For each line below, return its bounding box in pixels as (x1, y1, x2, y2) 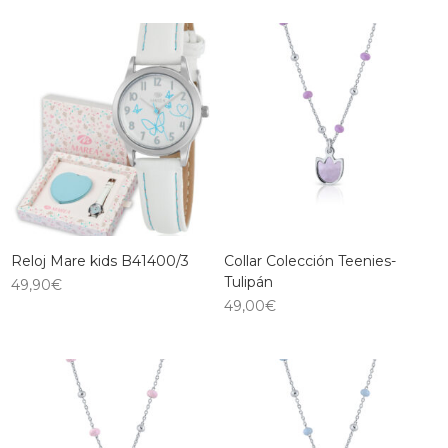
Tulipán (224, 272, 273, 291)
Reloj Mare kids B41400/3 (11, 251, 190, 270)
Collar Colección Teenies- (224, 251, 396, 270)
